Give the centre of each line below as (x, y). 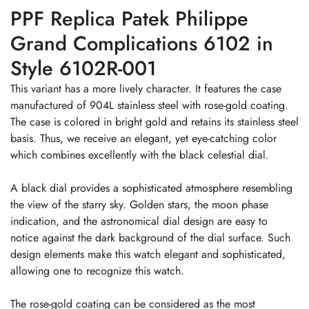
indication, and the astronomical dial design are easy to (139, 221)
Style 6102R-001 (83, 68)
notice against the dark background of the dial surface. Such (150, 237)
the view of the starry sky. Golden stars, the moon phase (139, 204)
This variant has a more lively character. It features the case (146, 88)
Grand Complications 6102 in (142, 43)
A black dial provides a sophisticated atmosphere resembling (151, 188)
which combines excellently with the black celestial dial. (140, 154)
